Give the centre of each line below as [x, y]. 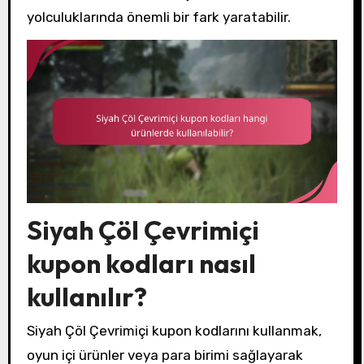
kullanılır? [87, 296]
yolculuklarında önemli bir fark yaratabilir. [158, 17]
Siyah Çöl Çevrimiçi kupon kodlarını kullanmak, [174, 331]
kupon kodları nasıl [141, 263]
